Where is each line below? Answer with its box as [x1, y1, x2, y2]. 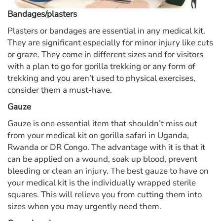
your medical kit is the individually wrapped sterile [7, 177, 196, 189]
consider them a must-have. [7, 84, 112, 96]
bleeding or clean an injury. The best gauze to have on [7, 165, 209, 177]
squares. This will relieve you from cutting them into [7, 189, 202, 201]
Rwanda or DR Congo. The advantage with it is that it [7, 142, 205, 153]
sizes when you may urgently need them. [7, 201, 161, 213]
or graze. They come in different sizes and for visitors [7, 49, 203, 61]
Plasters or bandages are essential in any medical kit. [7, 25, 205, 37]
